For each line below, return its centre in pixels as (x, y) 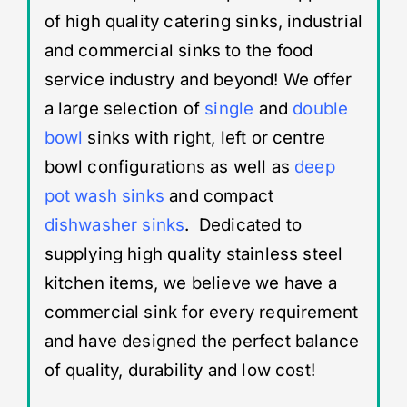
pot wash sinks (104, 196)
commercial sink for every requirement (201, 313)
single (229, 109)
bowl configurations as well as (169, 167)
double (321, 109)
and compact (219, 196)
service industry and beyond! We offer (198, 80)
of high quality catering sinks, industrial (203, 22)
